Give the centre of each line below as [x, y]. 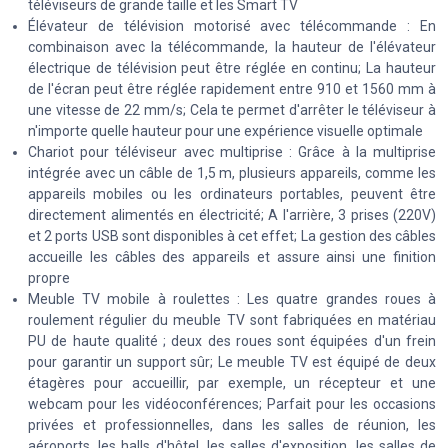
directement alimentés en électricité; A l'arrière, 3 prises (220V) [232, 214]
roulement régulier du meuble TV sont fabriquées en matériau [232, 319]
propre [49, 277]
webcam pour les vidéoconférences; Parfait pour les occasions [232, 403]
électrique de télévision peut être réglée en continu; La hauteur [232, 67]
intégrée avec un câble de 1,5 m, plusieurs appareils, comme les [232, 172]
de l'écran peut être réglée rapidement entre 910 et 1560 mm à [232, 88]
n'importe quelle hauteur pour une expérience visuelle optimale [225, 130]
